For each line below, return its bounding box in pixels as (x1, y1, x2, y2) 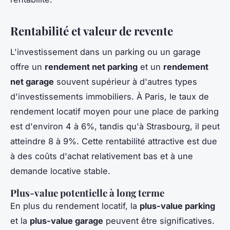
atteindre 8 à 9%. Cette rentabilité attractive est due (10, 136, 217, 146)
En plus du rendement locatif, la (10, 200, 140, 211)
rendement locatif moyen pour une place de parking (10, 106, 219, 117)
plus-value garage (30, 215, 103, 226)
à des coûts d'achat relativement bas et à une (10, 150, 193, 161)
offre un (10, 61, 45, 72)
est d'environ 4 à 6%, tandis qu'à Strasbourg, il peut (10, 121, 220, 131)
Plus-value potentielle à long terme (10, 186, 164, 199)
